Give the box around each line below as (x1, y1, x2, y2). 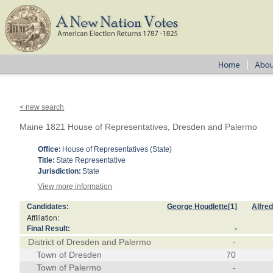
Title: (38, 156, 55, 165)
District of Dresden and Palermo (28, 237, 152, 247)
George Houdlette (167, 202, 229, 211)
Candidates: (27, 202, 69, 211)
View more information (38, 182, 113, 191)
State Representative (56, 156, 126, 165)
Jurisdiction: (38, 167, 82, 175)
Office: (38, 145, 62, 154)
